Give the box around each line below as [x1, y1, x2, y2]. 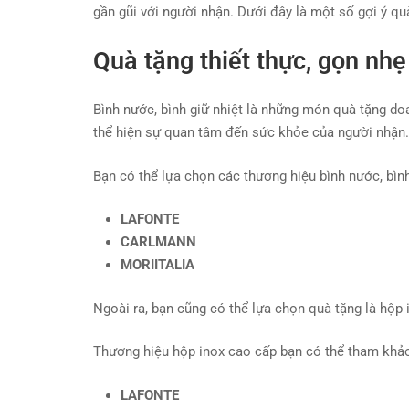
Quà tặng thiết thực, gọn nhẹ [93, 46, 406, 76]
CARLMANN [121, 234, 196, 250]
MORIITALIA [121, 257, 194, 273]
